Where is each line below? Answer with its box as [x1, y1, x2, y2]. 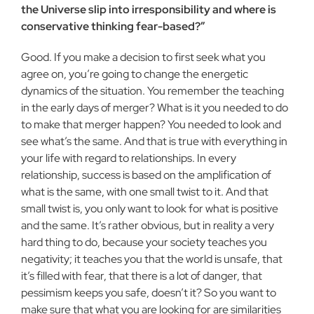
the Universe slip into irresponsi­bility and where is [21, 2, 276, 17]
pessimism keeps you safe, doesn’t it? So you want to [21, 285, 276, 300]
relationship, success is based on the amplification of [21, 168, 271, 182]
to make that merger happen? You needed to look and [21, 117, 281, 132]
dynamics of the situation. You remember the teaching [21, 83, 284, 98]
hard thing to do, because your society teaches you [21, 235, 267, 250]
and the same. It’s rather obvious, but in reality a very [21, 218, 274, 233]
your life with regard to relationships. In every [21, 151, 236, 165]
